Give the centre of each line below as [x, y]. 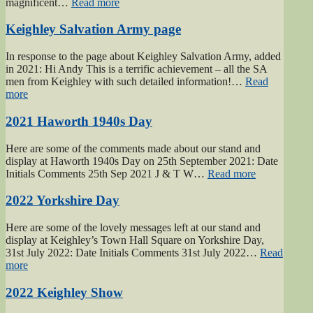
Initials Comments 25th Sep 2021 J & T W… [107, 173]
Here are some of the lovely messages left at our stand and [133, 227]
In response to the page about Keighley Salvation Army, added [143, 57]
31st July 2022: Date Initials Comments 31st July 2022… [133, 253]
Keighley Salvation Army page [93, 29]
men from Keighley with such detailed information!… [125, 82]
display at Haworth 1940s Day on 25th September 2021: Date [142, 161]
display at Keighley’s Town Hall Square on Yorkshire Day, [135, 240]
